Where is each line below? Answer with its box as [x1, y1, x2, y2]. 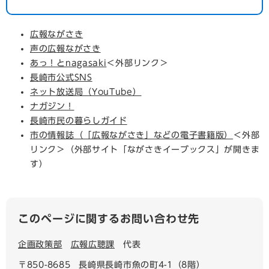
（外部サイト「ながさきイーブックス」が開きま [65, 145, 260, 154]
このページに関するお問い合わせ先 [18, 213, 200, 224]
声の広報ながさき [30, 44, 101, 53]
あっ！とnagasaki [30, 59, 107, 67]
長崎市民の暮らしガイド [30, 116, 127, 125]
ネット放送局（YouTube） [30, 88, 142, 96]
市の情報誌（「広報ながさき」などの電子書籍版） [30, 131, 234, 139]
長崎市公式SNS [30, 73, 92, 82]
